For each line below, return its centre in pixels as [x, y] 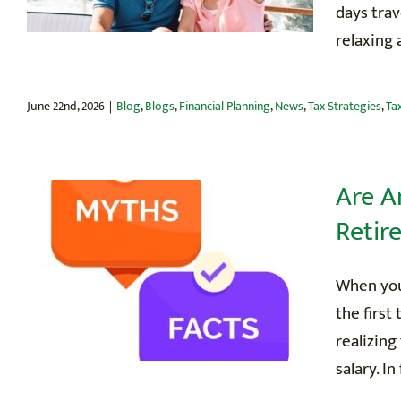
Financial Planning [225, 106]
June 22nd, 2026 [66, 106]
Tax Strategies [345, 106]
